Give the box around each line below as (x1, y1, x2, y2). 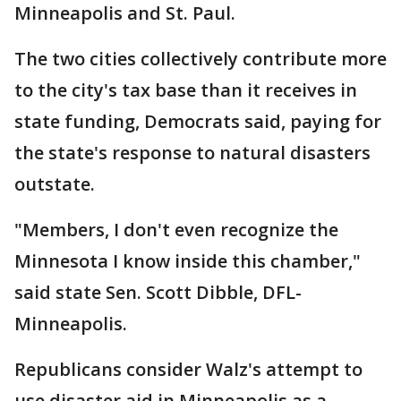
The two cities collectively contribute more (14, 47, 387, 71)
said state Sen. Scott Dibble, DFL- (14, 280, 302, 304)
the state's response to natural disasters (14, 141, 371, 165)
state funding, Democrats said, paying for (14, 109, 381, 133)
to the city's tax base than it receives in (14, 78, 357, 102)
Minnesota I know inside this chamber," (14, 249, 361, 273)
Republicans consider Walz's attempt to (14, 357, 363, 381)
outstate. (14, 172, 95, 196)
